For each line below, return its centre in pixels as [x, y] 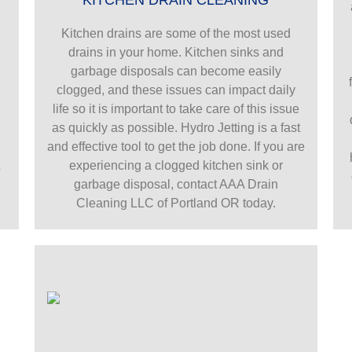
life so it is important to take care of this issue [176, 108]
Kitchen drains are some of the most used [176, 33]
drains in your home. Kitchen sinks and [176, 52]
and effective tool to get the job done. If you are [176, 146]
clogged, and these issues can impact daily [176, 90]
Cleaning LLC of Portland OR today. [176, 203]
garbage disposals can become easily [176, 71]
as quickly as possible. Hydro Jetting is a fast [176, 127]
